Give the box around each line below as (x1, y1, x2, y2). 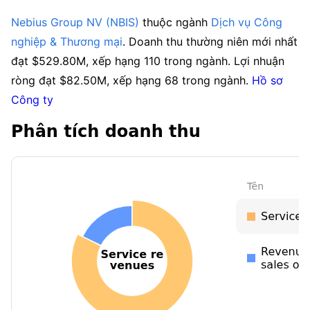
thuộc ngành (139, 15, 211, 29)
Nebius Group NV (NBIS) (11, 15, 139, 29)
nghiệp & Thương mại (11, 35, 122, 48)
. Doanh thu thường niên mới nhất (122, 35, 298, 48)
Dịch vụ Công (211, 15, 282, 29)
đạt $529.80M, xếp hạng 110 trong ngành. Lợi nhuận (11, 54, 284, 68)
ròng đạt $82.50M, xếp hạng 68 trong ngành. (11, 73, 252, 87)
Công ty (11, 93, 53, 107)
